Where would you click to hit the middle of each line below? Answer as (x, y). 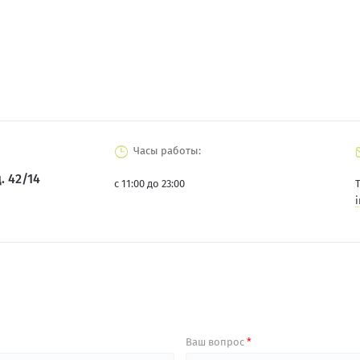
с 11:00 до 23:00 (150, 184)
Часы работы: (168, 151)
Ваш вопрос (216, 342)
